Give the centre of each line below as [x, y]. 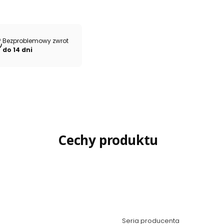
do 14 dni [17, 49]
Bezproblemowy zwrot [36, 40]
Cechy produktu [108, 140]
